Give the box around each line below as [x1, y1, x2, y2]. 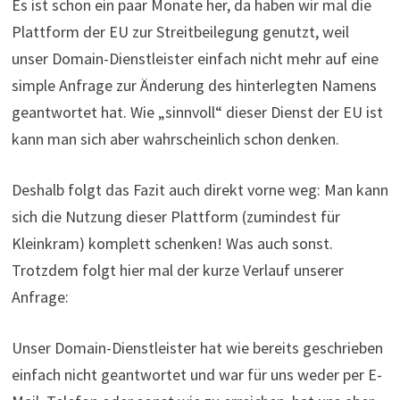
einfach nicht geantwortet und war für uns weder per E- [11, 363, 382, 385]
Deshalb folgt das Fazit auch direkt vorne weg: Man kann [11, 179, 388, 200]
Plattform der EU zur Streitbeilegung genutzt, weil [11, 21, 349, 42]
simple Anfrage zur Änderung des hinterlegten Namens [11, 74, 377, 96]
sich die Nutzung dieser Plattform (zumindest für [11, 205, 340, 227]
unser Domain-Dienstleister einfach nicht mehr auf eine [11, 47, 379, 69]
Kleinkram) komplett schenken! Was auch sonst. [11, 232, 333, 254]
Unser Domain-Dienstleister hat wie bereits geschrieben [11, 337, 383, 358]
